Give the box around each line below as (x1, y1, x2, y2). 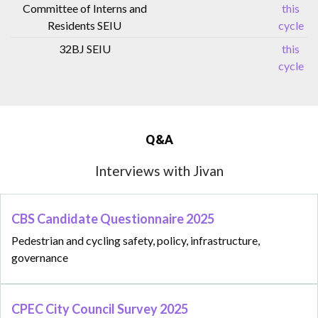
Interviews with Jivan (94, 162, 224, 179)
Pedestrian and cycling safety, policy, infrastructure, (11, 234, 260, 248)
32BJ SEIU (58, 41, 111, 55)
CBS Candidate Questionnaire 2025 (11, 211, 216, 227)
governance (11, 251, 68, 265)
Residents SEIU (48, 18, 121, 32)
